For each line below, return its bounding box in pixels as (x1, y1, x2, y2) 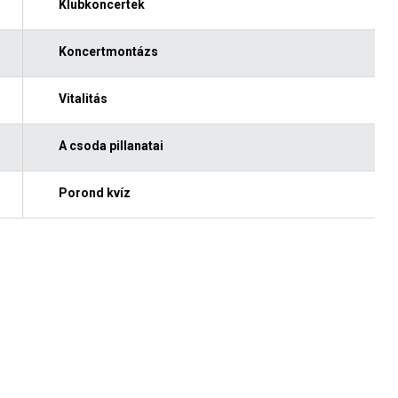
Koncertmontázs (58, 44, 158, 59)
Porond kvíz (58, 185, 131, 200)
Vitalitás (58, 91, 107, 106)
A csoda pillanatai (58, 138, 163, 153)
